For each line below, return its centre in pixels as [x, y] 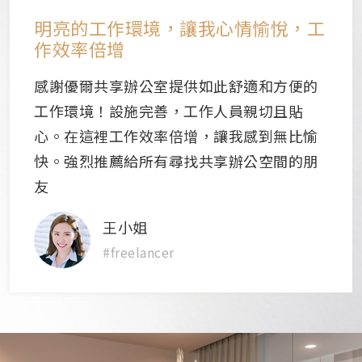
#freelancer [139, 252]
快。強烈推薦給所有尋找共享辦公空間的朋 [176, 160]
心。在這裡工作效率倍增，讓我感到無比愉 [176, 135]
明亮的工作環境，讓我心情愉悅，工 [179, 27]
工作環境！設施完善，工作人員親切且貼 [168, 110]
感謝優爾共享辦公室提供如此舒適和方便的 [176, 85]
